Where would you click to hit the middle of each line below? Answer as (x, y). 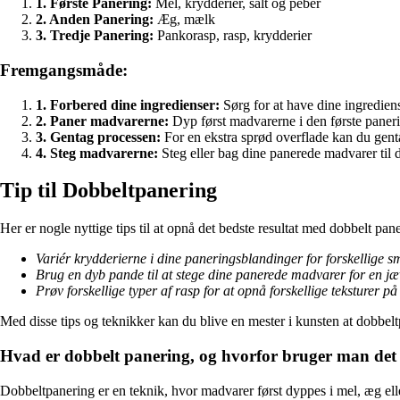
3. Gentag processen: (98, 137)
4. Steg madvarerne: (97, 153)
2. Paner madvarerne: (102, 121)
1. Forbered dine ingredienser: (128, 104)
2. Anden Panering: (95, 20)
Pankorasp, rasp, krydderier (233, 36)
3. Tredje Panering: (95, 36)
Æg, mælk (184, 20)
